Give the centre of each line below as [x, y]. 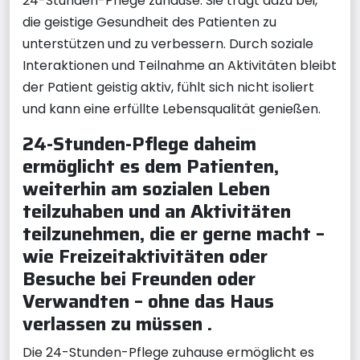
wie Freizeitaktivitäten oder [145, 256]
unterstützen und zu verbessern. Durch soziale [168, 44]
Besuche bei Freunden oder [139, 278]
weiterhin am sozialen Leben [146, 188]
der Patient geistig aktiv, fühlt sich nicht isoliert [168, 87]
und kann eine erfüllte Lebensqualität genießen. [172, 109]
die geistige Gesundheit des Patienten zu [149, 22]
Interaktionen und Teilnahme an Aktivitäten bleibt [180, 65]
